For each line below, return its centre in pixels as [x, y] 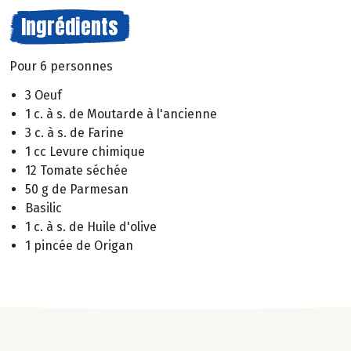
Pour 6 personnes [61, 66]
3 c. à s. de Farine [74, 132]
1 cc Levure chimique [85, 151]
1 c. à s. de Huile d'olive [91, 226]
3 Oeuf [43, 95]
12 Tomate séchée [76, 170]
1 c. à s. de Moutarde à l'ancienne [121, 114]
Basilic [43, 208]
